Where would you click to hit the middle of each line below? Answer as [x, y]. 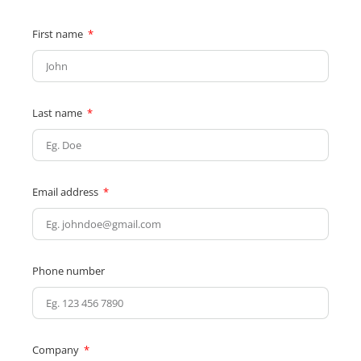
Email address [66, 192]
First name [59, 34]
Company [57, 350]
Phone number [68, 271]
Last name [58, 113]
